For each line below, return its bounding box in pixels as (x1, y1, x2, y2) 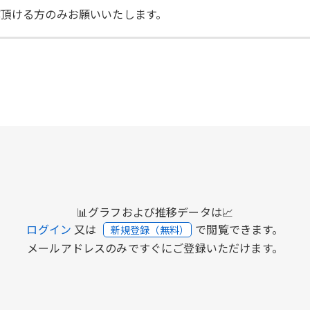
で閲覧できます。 (195, 220, 284, 237)
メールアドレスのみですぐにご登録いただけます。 (27, 239, 283, 256)
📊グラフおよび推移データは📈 (76, 203, 234, 220)
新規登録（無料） (110, 222, 192, 237)
